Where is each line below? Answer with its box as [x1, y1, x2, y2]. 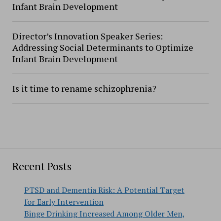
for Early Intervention [24, 196, 104, 207]
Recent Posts [12, 159, 72, 173]
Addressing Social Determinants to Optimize [12, 41, 193, 53]
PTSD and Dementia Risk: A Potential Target [24, 184, 184, 195]
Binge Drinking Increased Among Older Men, [24, 208, 185, 219]
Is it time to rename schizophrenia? [12, 82, 156, 94]
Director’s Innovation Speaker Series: [12, 30, 163, 42]
